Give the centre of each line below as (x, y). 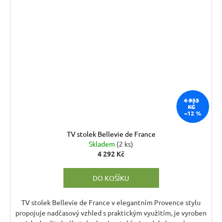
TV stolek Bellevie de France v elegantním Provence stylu (111, 202)
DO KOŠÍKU (111, 178)
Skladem (103, 144)
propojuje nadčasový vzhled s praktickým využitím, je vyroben (111, 213)
